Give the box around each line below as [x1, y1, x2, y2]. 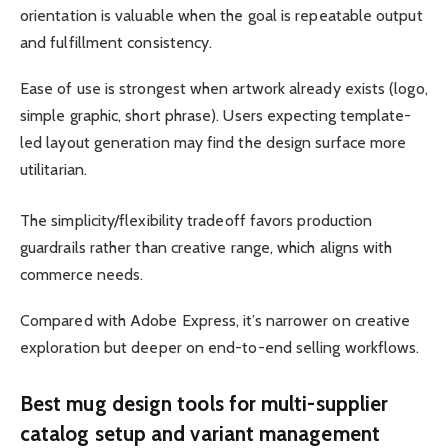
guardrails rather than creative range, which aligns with [20, 237, 393, 257]
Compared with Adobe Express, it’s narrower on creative [20, 310, 411, 330]
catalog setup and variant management [20, 420, 380, 446]
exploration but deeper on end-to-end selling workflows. [20, 337, 420, 357]
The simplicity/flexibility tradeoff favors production [20, 210, 373, 230]
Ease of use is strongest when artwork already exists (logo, [20, 78, 428, 98]
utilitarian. [20, 159, 87, 179]
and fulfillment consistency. [20, 32, 213, 52]
